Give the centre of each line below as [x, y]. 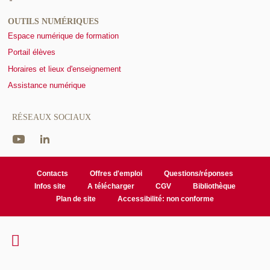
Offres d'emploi [116, 174]
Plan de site [76, 199]
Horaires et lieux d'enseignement [64, 69]
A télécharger [111, 187]
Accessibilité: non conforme [165, 199]
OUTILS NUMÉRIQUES [53, 22]
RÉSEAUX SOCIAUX [52, 118]
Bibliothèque [215, 187]
